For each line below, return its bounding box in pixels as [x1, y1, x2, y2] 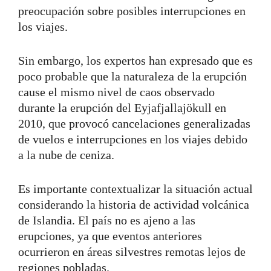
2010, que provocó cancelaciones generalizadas [18, 116, 250, 130]
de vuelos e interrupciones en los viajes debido [18, 132, 247, 146]
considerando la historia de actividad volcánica [18, 197, 249, 211]
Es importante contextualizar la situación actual [18, 181, 253, 195]
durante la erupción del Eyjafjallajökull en [18, 100, 226, 114]
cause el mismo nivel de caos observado [18, 85, 215, 99]
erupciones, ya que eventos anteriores [18, 229, 202, 243]
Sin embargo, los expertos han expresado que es [18, 53, 253, 67]
